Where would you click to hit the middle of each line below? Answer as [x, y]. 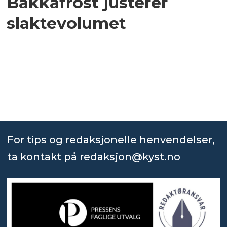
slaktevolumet [67, 23]
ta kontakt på [43, 157]
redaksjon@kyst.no [130, 157]
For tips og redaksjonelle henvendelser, [111, 140]
